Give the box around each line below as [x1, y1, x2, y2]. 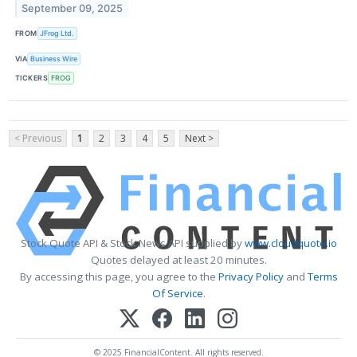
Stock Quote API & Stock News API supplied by [20, 235, 245, 250]
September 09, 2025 [22, 2, 124, 15]
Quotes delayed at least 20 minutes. [90, 252, 267, 267]
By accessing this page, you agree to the [19, 269, 218, 284]
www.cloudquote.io [244, 235, 337, 250]
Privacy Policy [218, 269, 284, 284]
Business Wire [30, 54, 78, 64]
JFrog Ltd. [40, 29, 75, 38]
